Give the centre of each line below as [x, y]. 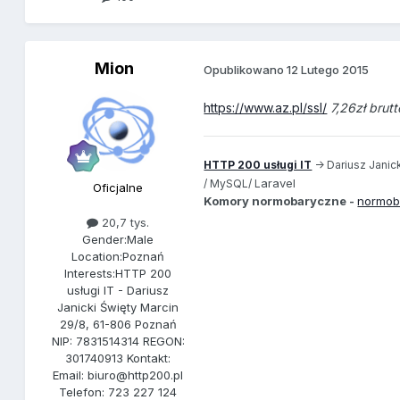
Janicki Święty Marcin [118, 308]
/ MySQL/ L [233, 184]
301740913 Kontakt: [118, 358]
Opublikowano [246, 69]
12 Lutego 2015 [328, 69]
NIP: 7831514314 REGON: [118, 342]
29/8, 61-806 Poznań [118, 325]
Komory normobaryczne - [281, 201]
